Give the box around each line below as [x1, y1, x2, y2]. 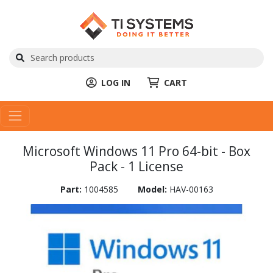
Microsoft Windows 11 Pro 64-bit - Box [23, 142, 250, 160]
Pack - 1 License [90, 157, 183, 175]
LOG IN [101, 76, 130, 88]
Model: [137, 183, 169, 195]
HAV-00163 [169, 183, 213, 195]
